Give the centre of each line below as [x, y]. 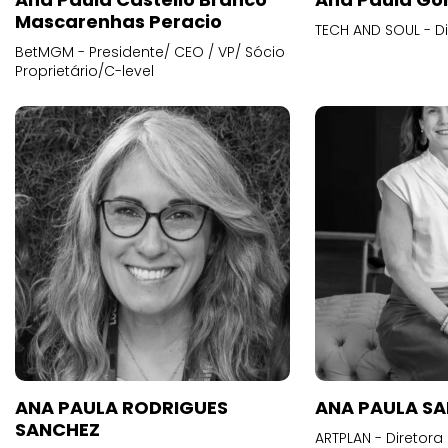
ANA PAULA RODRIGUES [121, 407]
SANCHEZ [57, 429]
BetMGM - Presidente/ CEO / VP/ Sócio [150, 52]
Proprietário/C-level [84, 71]
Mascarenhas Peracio [118, 21]
